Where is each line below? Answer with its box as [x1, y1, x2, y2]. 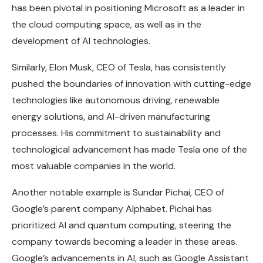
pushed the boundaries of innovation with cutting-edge [12, 77, 251, 90]
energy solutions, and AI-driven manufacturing [12, 110, 210, 123]
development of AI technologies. [12, 34, 150, 47]
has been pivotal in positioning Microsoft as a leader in [12, 1, 245, 14]
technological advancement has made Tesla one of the [12, 143, 247, 156]
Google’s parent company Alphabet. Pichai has [12, 202, 212, 215]
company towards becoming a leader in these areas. [12, 235, 237, 248]
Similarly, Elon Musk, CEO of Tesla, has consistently [12, 60, 226, 73]
